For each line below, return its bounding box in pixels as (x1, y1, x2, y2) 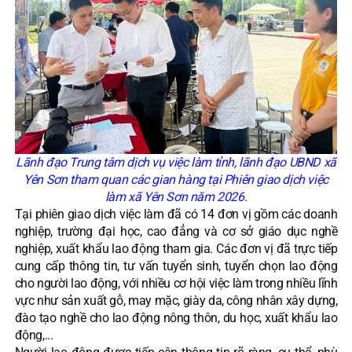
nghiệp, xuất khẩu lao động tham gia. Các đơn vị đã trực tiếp (14, 240, 338, 256)
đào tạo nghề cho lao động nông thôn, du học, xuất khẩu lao (14, 310, 338, 325)
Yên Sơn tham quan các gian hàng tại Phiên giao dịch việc (24, 171, 328, 187)
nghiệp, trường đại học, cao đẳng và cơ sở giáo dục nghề (14, 223, 338, 239)
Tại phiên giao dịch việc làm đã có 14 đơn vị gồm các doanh (14, 206, 338, 222)
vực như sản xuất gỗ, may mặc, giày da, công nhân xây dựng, (14, 292, 338, 308)
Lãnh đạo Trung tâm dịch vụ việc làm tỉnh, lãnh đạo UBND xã (16, 154, 336, 170)
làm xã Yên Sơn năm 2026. (104, 189, 247, 204)
